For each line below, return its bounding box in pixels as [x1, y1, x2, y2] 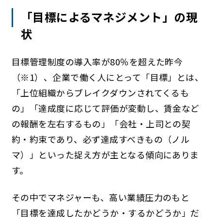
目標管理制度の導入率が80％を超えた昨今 [11, 55, 183, 68]
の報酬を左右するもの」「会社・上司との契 [11, 117, 191, 130]
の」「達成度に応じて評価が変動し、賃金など [11, 101, 200, 114]
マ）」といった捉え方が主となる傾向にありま [11, 148, 199, 161]
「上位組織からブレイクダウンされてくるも [11, 86, 189, 99]
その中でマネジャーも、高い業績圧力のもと [11, 190, 190, 203]
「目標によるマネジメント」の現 [21, 8, 198, 26]
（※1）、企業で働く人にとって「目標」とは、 [11, 70, 204, 83]
